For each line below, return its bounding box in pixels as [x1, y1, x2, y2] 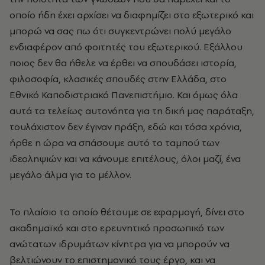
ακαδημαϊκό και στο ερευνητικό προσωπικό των [9, 221, 224, 234]
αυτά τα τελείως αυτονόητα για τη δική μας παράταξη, [9, 104, 254, 117]
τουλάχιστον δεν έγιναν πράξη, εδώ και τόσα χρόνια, [9, 120, 242, 133]
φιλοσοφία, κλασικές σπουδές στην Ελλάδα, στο [9, 72, 227, 85]
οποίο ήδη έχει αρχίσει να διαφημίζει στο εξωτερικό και [9, 8, 254, 21]
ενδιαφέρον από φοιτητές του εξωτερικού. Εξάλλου [9, 40, 243, 53]
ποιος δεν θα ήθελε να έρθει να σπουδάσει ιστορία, [9, 56, 237, 69]
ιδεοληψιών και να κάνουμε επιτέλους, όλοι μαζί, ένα [9, 152, 241, 165]
